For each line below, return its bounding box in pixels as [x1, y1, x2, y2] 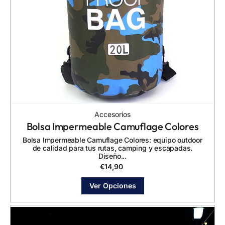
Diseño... [98, 151, 127, 160]
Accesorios [94, 109, 131, 119]
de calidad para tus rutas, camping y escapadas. [32, 143, 193, 152]
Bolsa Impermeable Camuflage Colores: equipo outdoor [23, 135, 202, 144]
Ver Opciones [89, 181, 136, 190]
